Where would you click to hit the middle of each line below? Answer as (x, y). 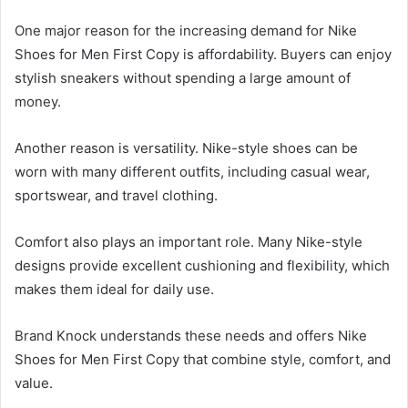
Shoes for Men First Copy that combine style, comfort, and (203, 360)
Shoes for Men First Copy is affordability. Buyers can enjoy (203, 55)
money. (38, 102)
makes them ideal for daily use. (114, 290)
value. (34, 383)
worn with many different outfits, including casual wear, (192, 172)
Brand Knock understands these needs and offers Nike (191, 336)
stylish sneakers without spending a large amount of (183, 78)
